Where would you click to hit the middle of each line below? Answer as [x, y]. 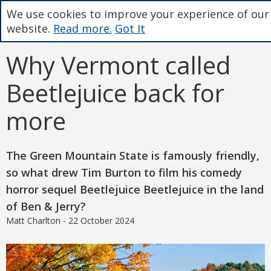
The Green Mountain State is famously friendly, [133, 155]
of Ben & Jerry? [46, 206]
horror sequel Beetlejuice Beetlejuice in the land [135, 189]
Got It [130, 28]
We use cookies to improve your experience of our [138, 14]
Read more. [83, 28]
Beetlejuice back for [115, 93]
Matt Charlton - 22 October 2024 [70, 220]
